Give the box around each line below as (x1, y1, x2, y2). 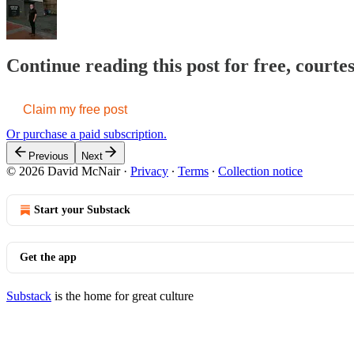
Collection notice (218, 164, 303, 178)
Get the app (20, 250, 77, 263)
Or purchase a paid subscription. (6, 126, 167, 141)
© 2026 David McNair (6, 164, 120, 178)
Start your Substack (34, 203, 130, 216)
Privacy (130, 164, 168, 178)
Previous (28, 149, 69, 162)
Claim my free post (23, 102, 127, 116)
